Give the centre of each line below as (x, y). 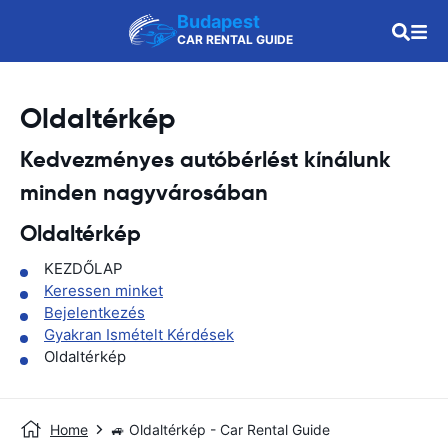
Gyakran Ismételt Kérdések (139, 334)
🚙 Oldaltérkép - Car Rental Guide (220, 429)
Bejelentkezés (94, 312)
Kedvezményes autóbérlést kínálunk (208, 159)
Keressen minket (103, 290)
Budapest (218, 21)
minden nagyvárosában (144, 192)
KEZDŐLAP (83, 268)
